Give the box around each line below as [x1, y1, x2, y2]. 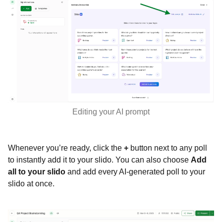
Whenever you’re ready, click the [8, 144, 124, 153]
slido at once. [8, 179, 55, 188]
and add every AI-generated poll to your [67, 167, 205, 176]
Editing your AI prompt [72, 108, 150, 116]
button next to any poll [130, 144, 207, 153]
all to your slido [8, 167, 67, 176]
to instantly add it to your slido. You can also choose [8, 156, 191, 165]
